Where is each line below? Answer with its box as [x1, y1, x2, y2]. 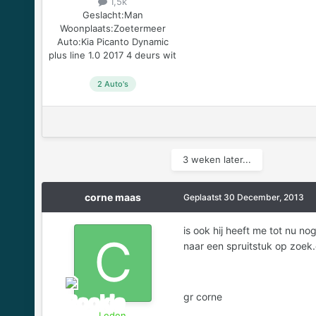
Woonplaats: [59, 22, 114, 34]
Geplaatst [183, 191, 224, 202]
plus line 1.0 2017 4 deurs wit [49, 49, 177, 61]
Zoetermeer [113, 22, 166, 34]
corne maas [84, 190, 141, 203]
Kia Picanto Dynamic [80, 35, 169, 47]
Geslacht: [82, 8, 124, 20]
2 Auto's [97, 78, 128, 89]
